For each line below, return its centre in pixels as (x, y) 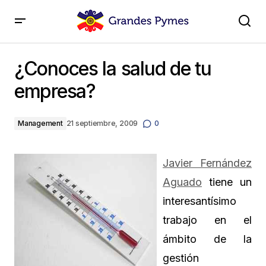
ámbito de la (207, 239)
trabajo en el (207, 220)
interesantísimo (199, 201)
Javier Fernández (207, 163)
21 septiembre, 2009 (102, 123)
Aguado (182, 182)
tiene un (227, 182)
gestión (181, 258)
